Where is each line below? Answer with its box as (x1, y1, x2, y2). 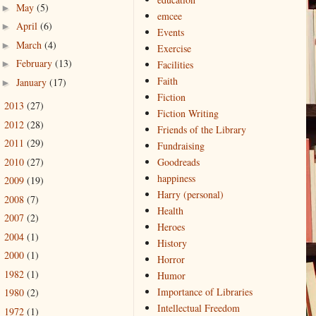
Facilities (157, 58, 193, 72)
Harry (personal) (157, 188, 224, 202)
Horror (157, 253, 185, 267)
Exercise (157, 42, 191, 56)
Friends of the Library (157, 123, 246, 137)
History (157, 236, 187, 250)
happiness (157, 171, 195, 186)
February (16, 56, 55, 71)
